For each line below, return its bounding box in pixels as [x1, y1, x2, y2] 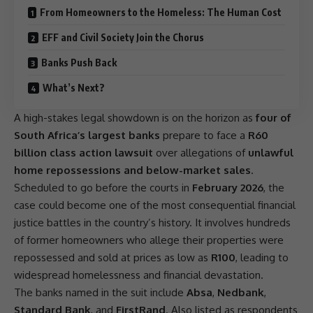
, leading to [235, 250, 289, 264]
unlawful [248, 145, 293, 159]
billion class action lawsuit [14, 145, 153, 159]
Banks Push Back [41, 56, 117, 68]
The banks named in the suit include [14, 285, 187, 299]
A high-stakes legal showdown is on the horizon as [14, 110, 256, 124]
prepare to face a [160, 128, 248, 142]
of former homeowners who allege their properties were [14, 233, 284, 247]
